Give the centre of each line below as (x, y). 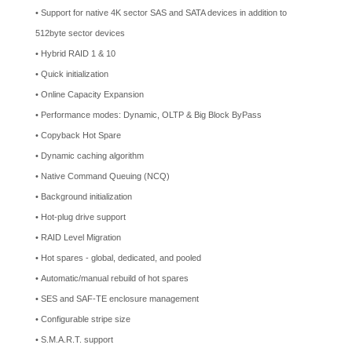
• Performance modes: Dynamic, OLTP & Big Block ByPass (148, 115)
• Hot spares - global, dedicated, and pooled (118, 258)
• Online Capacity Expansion (90, 94)
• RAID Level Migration (78, 237)
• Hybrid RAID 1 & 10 (75, 53)
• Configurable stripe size (83, 319)
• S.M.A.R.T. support (74, 339)
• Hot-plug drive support (81, 217)
